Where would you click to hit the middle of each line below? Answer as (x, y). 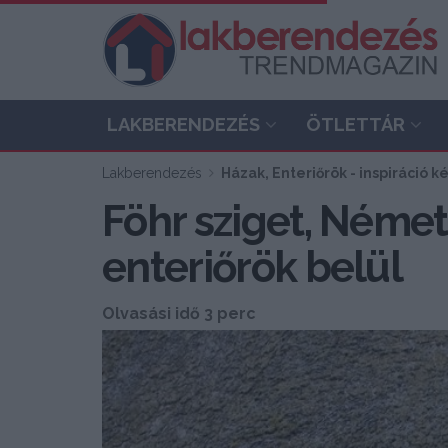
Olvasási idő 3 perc (179, 313)
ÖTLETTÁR (356, 124)
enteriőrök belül (252, 267)
